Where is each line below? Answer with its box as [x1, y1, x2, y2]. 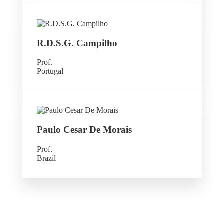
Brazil [37, 153, 56, 162]
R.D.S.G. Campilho [37, 37, 117, 48]
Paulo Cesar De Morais [37, 124, 132, 135]
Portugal [37, 67, 63, 76]
